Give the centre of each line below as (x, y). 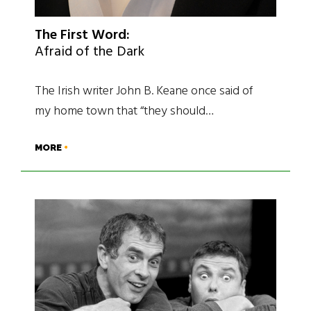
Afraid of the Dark (90, 52)
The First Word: (82, 36)
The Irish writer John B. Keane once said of (144, 92)
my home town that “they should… (124, 112)
